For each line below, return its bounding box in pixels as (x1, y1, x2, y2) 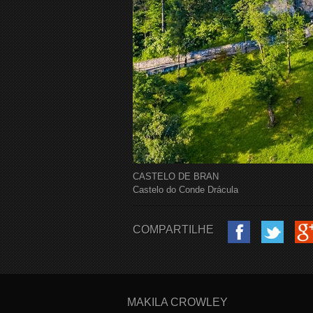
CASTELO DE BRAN (133, 171, 219, 182)
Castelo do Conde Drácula (133, 184, 238, 195)
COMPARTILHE (133, 224, 214, 235)
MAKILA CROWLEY (127, 296, 228, 308)
